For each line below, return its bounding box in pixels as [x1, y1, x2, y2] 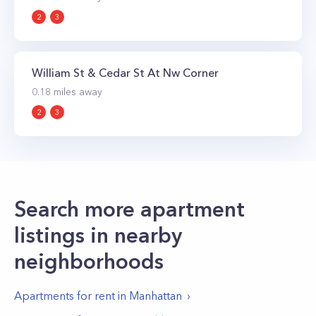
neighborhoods [14, 248, 164, 274]
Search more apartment [14, 196, 245, 222]
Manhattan [129, 288, 182, 303]
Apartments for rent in [14, 288, 129, 303]
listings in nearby [14, 222, 182, 248]
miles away [51, 85, 102, 98]
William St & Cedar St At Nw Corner [32, 66, 219, 80]
